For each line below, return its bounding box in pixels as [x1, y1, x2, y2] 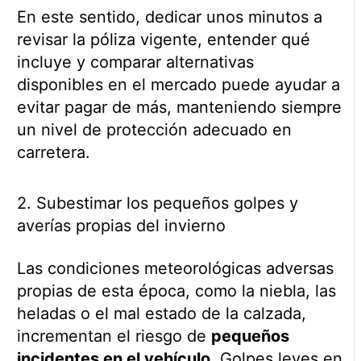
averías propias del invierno [16, 216, 226, 236]
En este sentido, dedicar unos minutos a [16, 7, 322, 27]
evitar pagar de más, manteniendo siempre [16, 98, 342, 118]
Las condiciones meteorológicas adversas [16, 259, 334, 279]
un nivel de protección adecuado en [16, 120, 292, 140]
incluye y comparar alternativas [16, 52, 254, 73]
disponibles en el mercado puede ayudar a [16, 75, 340, 95]
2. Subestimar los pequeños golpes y [16, 193, 298, 214]
